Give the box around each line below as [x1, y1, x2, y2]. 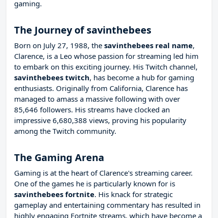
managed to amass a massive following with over [14, 94, 180, 104]
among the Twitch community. [14, 126, 116, 136]
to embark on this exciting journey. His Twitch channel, [14, 62, 198, 72]
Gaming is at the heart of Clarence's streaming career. [14, 168, 193, 178]
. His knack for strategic [94, 189, 173, 200]
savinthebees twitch [14, 73, 90, 83]
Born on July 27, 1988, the [14, 40, 104, 51]
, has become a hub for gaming [90, 73, 194, 83]
